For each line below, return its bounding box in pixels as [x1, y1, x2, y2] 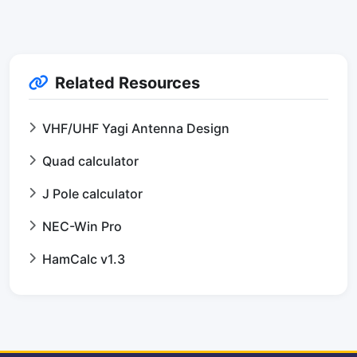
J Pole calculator [42, 185, 143, 202]
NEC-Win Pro [42, 218, 122, 234]
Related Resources [55, 73, 200, 92]
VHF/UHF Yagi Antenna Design [42, 120, 229, 136]
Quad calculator [42, 152, 139, 169]
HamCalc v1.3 [42, 250, 125, 267]
